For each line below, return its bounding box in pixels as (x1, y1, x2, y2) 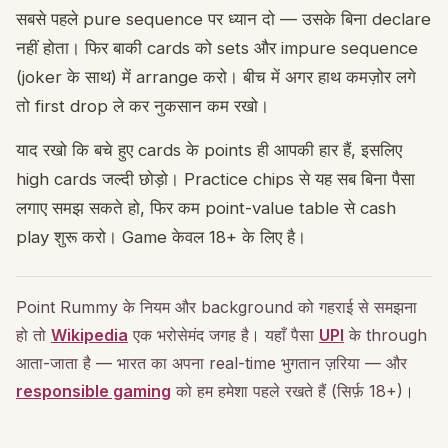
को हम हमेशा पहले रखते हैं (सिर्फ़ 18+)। (171, 380, 414, 401)
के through (344, 324, 427, 345)
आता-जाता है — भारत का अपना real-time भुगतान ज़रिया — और (16, 352, 407, 373)
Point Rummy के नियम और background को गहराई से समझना (16, 296, 417, 317)
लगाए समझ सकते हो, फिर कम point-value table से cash (16, 197, 396, 218)
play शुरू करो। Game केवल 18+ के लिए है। (16, 226, 306, 247)
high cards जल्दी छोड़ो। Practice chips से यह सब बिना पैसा (16, 168, 415, 189)
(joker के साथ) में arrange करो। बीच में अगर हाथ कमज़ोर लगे (16, 66, 416, 87)
